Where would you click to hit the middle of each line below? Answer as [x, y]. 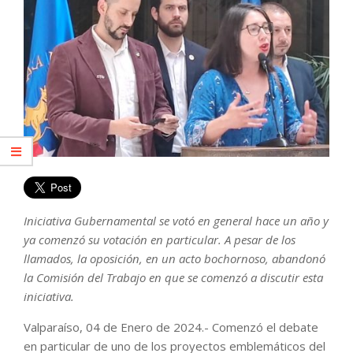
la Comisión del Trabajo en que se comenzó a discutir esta [173, 278]
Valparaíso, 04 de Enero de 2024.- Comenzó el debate [171, 327]
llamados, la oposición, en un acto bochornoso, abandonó [175, 259]
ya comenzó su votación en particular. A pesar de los [160, 240]
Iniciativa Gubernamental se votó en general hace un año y [176, 221]
